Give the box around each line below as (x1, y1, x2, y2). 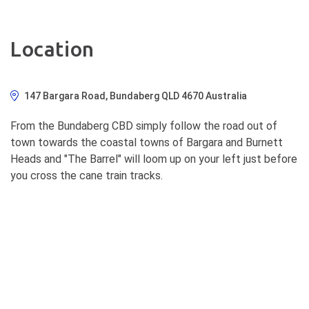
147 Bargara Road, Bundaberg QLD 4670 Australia (24, 90, 247, 101)
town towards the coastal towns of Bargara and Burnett (10, 136, 283, 149)
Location (10, 37, 94, 61)
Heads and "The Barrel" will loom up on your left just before (10, 152, 297, 166)
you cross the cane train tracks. (10, 169, 163, 182)
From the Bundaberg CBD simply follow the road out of (10, 119, 277, 132)
